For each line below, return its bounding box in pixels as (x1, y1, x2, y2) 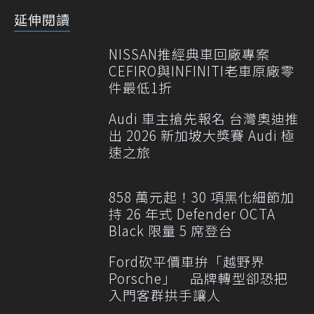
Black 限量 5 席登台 (109, 221, 233, 240)
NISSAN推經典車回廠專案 (109, 44, 284, 64)
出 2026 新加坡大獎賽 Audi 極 (109, 125, 295, 145)
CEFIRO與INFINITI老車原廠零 (109, 61, 294, 81)
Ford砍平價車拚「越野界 (109, 252, 265, 271)
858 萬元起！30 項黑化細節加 (109, 187, 294, 207)
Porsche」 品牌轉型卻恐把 (109, 268, 288, 288)
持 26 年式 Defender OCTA (109, 204, 275, 224)
